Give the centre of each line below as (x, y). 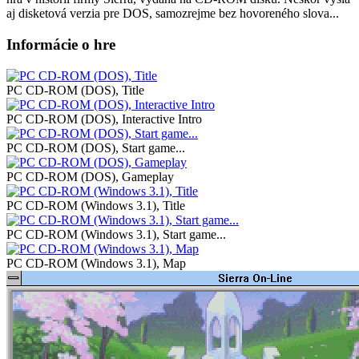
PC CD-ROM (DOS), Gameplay (90, 176)
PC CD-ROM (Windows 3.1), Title (96, 205)
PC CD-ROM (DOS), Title (75, 90)
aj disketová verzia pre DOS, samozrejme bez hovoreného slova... (173, 14)
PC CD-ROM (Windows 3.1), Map (96, 263)
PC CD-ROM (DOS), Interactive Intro (104, 119)
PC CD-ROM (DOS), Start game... (96, 147)
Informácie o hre (61, 44)
